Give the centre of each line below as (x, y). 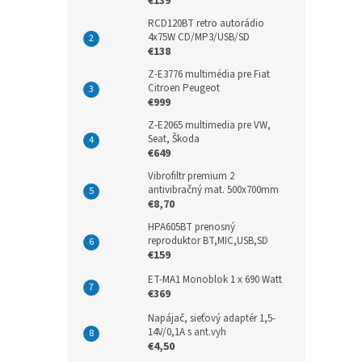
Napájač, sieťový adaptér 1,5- (212, 318)
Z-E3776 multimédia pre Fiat (209, 74)
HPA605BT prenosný (192, 227)
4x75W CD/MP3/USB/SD (199, 37)
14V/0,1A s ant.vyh (187, 332)
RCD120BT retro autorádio (206, 23)
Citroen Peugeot (184, 88)
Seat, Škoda (174, 139)
